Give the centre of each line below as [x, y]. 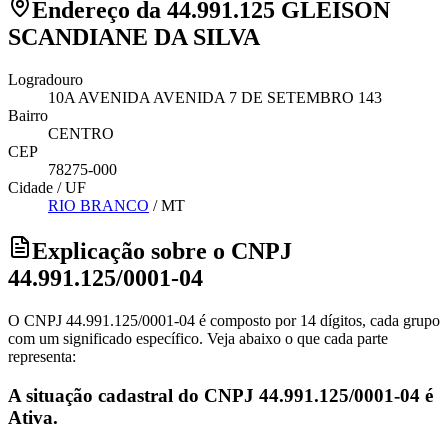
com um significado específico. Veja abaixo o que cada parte [198, 338]
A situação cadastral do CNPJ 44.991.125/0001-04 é [220, 395]
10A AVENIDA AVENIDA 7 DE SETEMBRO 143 [215, 97]
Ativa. [33, 417]
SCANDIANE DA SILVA [134, 37]
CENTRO [81, 133]
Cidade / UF [47, 187]
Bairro [28, 115]
